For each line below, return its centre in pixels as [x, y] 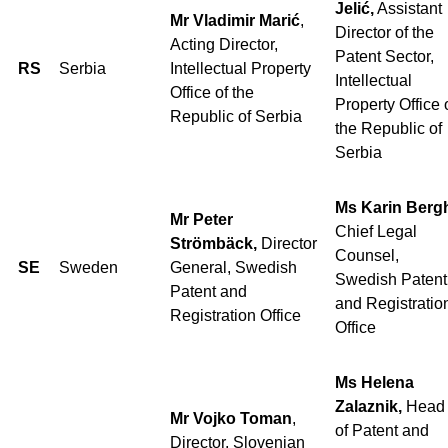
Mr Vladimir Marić [235, 20]
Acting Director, [224, 44]
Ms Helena [374, 382]
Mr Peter [201, 219]
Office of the [212, 92]
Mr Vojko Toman [231, 418]
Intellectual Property [240, 68]
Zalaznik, [370, 406]
